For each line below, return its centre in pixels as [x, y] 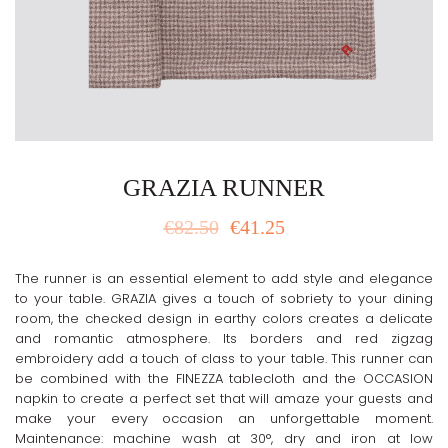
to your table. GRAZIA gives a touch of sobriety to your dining [224, 298]
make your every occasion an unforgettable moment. [224, 418]
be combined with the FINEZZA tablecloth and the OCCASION [224, 378]
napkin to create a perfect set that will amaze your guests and [224, 398]
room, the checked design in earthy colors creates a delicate [224, 318]
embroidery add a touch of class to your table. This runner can [224, 358]
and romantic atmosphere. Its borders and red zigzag [224, 338]
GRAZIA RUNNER [224, 187]
